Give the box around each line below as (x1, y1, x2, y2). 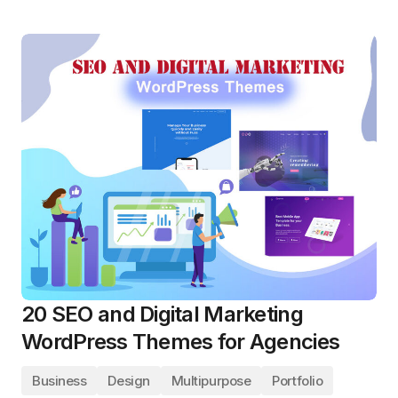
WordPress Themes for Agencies (21, 329, 340, 354)
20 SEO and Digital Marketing (21, 301, 303, 327)
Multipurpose (171, 372, 251, 389)
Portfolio (272, 372, 323, 389)
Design (107, 372, 150, 389)
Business (32, 372, 87, 389)
